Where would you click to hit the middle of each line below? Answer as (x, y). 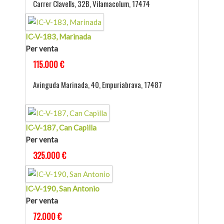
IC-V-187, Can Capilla (61, 128)
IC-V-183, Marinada (58, 37)
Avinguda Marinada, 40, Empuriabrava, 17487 (97, 85)
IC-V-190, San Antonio (62, 189)
